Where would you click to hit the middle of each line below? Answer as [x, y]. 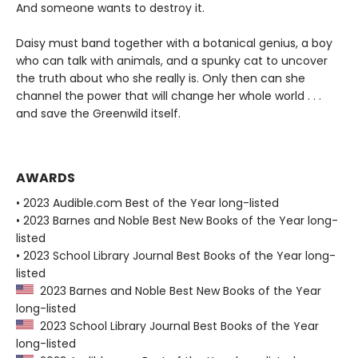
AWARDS [46, 178]
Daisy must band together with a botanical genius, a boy [174, 44]
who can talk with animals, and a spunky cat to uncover [172, 61]
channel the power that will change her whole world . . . [169, 96]
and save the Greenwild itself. [98, 114]
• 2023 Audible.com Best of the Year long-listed [147, 203]
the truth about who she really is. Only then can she [161, 79]
